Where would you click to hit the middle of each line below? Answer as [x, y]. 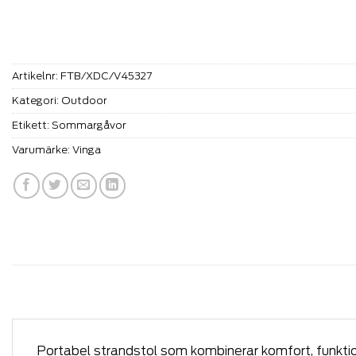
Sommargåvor [89, 125]
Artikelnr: [36, 75]
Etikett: [32, 125]
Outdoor [84, 100]
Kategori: [37, 100]
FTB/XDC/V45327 [106, 75]
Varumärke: [42, 149]
